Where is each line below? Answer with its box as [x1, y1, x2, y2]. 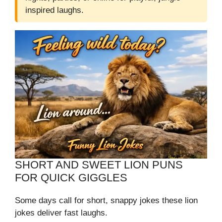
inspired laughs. [25, 5, 84, 15]
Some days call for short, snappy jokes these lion [15, 196, 198, 206]
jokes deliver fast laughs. [15, 208, 108, 218]
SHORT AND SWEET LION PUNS [15, 159, 183, 171]
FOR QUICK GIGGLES [15, 171, 127, 184]
